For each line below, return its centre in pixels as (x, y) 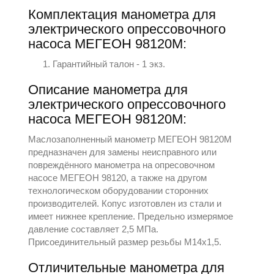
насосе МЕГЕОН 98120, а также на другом (118, 178)
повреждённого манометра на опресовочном (122, 165)
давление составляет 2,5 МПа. (94, 229)
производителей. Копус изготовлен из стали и (125, 203)
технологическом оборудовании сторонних (119, 191)
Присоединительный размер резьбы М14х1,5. (125, 242)
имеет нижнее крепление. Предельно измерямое (131, 216)
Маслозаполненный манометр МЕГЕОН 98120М (130, 139)
